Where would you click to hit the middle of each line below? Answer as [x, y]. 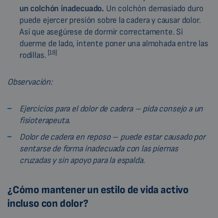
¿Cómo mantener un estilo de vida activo [98, 190]
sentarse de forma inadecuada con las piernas [99, 148]
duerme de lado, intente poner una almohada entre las [114, 43]
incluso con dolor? [48, 203]
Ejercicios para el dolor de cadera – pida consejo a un [111, 109]
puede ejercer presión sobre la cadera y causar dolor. [110, 20]
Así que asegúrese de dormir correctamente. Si [101, 32]
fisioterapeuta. [45, 120]
